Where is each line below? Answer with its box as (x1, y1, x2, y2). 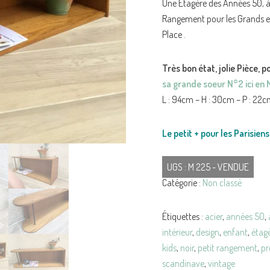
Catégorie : (162, 176, 202, 189)
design (196, 225, 219, 238)
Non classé (202, 176, 242, 189)
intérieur (162, 225, 192, 238)
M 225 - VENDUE (188, 160, 249, 173)
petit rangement (198, 241, 257, 254)
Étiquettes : (162, 210, 205, 222)
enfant (223, 225, 248, 238)
